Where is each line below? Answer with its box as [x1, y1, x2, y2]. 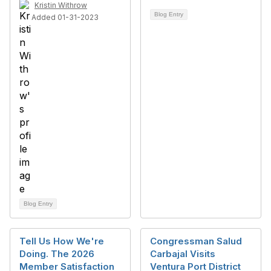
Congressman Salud [150, 235, 242, 247]
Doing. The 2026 [19, 248, 94, 260]
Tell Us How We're [19, 235, 104, 247]
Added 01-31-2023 [31, 13, 99, 22]
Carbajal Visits [150, 248, 215, 260]
